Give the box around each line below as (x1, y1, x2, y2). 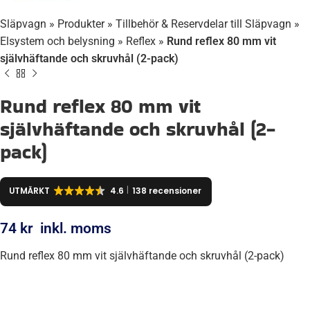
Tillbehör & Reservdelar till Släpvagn (116, 17, 291, 30)
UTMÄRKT (8, 185, 50, 197)
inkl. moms (40, 220, 111, 237)
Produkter (57, 17, 104, 30)
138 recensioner (131, 185, 201, 197)
